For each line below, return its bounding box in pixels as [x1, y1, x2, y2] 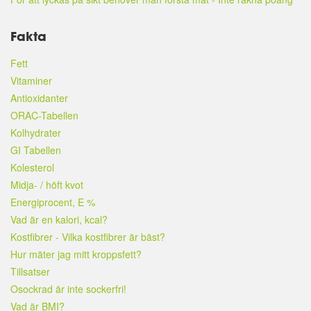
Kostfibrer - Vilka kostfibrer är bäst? [10, 229, 165, 244]
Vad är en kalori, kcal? [10, 212, 108, 226]
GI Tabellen [10, 142, 61, 157]
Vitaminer [10, 73, 52, 87]
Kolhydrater [10, 125, 61, 140]
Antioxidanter [10, 90, 68, 105]
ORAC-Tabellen [10, 108, 78, 122]
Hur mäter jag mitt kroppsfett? [10, 246, 142, 261]
